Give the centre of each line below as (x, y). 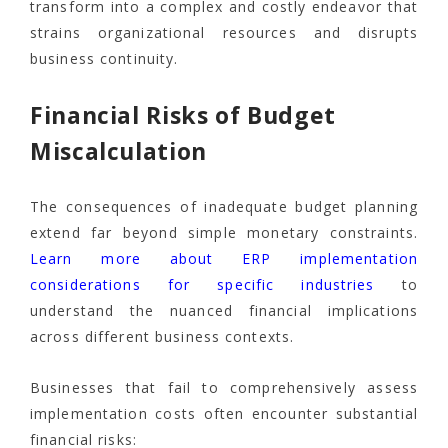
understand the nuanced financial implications (224, 311)
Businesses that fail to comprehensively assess (224, 388)
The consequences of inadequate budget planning (224, 207)
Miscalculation (118, 151)
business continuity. (104, 59)
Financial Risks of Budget (183, 115)
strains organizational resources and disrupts (224, 33)
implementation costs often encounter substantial (224, 414)
